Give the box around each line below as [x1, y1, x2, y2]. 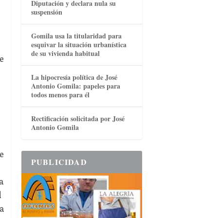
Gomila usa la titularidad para [31, 31, 122, 41]
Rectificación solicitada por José [31, 113, 125, 124]
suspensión [31, 7, 62, 18]
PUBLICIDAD [31, 156, 87, 168]
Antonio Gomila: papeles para [31, 81, 120, 91]
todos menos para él [31, 90, 90, 100]
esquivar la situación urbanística [31, 39, 127, 50]
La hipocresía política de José [31, 72, 117, 83]
